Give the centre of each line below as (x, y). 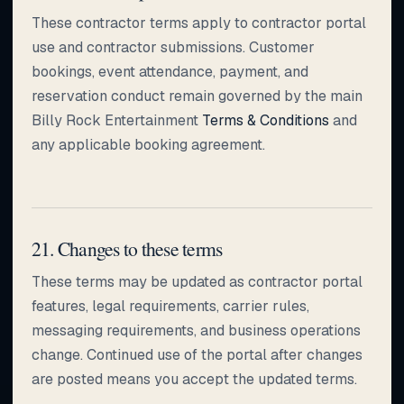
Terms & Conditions (266, 120)
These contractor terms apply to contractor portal (199, 23)
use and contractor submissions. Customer (173, 47)
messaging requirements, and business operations (196, 330)
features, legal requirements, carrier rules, (170, 306)
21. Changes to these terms (127, 248)
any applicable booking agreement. (148, 144)
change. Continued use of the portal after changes (197, 354)
